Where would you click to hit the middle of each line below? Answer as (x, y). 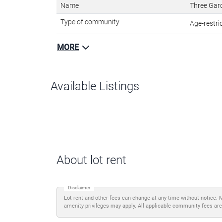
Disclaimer (79, 188)
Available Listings (95, 86)
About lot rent (91, 160)
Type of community (90, 22)
